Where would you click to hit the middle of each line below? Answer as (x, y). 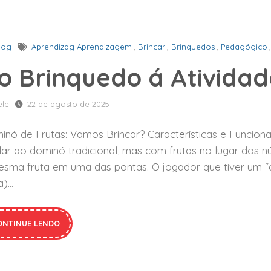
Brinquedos (193, 46)
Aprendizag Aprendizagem (82, 46)
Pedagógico (244, 46)
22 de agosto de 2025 (68, 104)
